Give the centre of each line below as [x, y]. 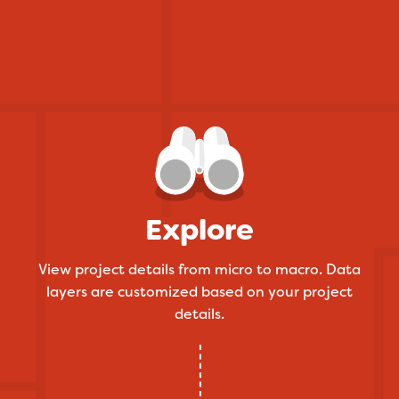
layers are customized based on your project [199, 292]
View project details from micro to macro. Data [199, 270]
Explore [199, 230]
